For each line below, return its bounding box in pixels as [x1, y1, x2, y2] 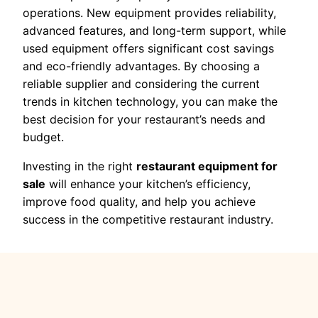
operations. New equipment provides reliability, [23, 5, 276, 20]
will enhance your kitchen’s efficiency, [45, 176, 251, 191]
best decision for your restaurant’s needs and [23, 111, 265, 126]
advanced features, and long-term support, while [23, 23, 286, 38]
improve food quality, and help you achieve [23, 194, 256, 209]
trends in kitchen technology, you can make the [23, 94, 278, 109]
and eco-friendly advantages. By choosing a [23, 58, 260, 73]
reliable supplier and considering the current [23, 76, 260, 91]
